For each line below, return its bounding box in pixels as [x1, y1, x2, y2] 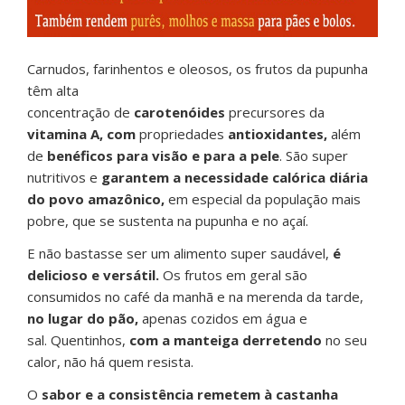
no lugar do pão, [27, 309, 138, 328]
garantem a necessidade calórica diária [98, 168, 368, 187]
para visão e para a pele [117, 146, 279, 165]
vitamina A [27, 125, 99, 144]
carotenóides [134, 103, 225, 122]
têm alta [27, 81, 79, 100]
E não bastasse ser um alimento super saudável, [27, 244, 329, 263]
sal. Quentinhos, [27, 331, 129, 350]
